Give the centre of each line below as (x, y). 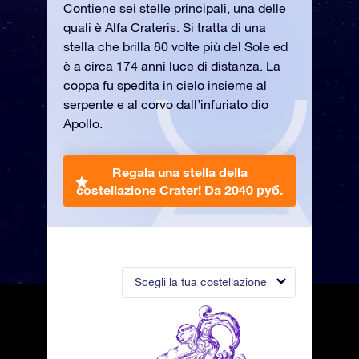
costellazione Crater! (140, 190)
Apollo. (83, 123)
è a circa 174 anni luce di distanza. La (172, 66)
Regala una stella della (179, 172)
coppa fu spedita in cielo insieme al (165, 85)
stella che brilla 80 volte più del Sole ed (175, 46)
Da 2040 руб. (244, 190)
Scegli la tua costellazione (201, 282)
